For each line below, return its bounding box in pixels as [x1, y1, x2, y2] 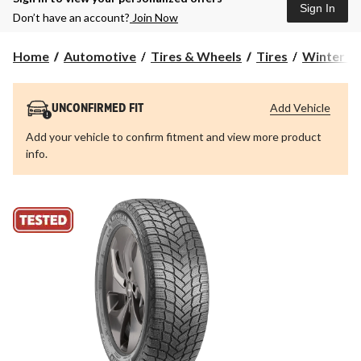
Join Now [130, 10, 178, 25]
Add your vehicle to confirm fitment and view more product [26, 130, 322, 144]
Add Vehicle [270, 101, 330, 115]
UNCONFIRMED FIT [52, 102, 143, 115]
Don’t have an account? [13, 10, 130, 25]
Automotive [64, 48, 136, 64]
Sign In [300, 2, 335, 15]
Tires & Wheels [151, 48, 242, 64]
